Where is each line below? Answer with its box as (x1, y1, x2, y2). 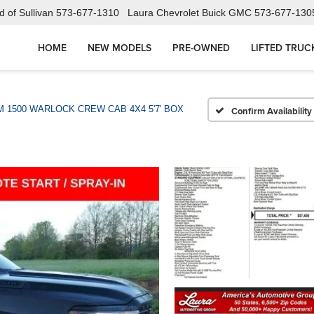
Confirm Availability (231, 104, 312, 118)
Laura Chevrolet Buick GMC (128, 7, 252, 19)
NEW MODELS (88, 41, 151, 55)
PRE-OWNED (172, 41, 230, 55)
